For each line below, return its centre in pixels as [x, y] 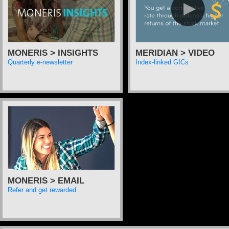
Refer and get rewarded [42, 190]
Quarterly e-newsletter [40, 62]
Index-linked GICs [162, 62]
